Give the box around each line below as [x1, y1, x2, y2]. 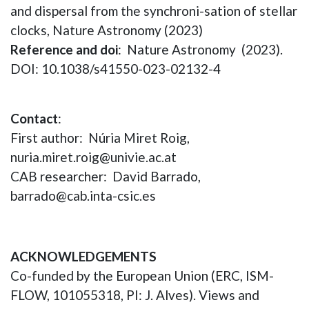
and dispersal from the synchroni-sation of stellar [10, 2, 297, 19]
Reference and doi [10, 41, 118, 57]
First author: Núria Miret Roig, [10, 129, 190, 146]
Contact [10, 110, 58, 126]
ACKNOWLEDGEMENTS [10, 248, 157, 264]
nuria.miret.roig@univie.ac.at [10, 148, 177, 165]
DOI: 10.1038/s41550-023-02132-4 [10, 60, 221, 77]
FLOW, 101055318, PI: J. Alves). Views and [10, 286, 259, 303]
